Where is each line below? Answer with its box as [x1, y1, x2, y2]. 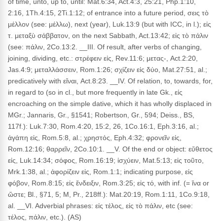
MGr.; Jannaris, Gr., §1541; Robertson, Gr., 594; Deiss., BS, [8, 111, 194, 119]
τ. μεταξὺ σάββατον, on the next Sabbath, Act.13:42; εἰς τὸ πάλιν [8, 32, 208, 39]
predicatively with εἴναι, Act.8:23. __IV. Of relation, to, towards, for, [8, 77, 213, 85]
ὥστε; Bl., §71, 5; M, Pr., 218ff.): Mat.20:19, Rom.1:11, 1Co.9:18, [8, 190, 210, 198]
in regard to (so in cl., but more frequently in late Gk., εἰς [8, 88, 183, 96]
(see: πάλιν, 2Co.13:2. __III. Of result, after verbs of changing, [8, 43, 202, 51]
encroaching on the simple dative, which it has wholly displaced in [8, 100, 212, 108]
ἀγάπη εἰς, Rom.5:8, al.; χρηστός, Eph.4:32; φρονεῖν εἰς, [8, 134, 182, 142]
